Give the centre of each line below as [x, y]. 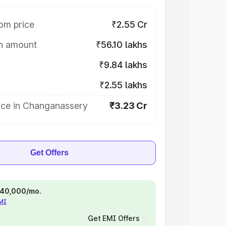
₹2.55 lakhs [123, 85]
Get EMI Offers [114, 218]
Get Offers [49, 153]
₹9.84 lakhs [123, 65]
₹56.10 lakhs [122, 45]
